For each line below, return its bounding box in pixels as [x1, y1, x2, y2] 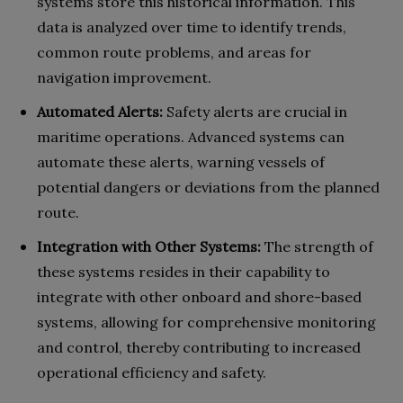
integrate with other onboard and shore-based [37, 287, 362, 306]
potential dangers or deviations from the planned [37, 177, 380, 196]
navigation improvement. [37, 67, 211, 86]
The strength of [264, 237, 373, 255]
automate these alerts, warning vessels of [37, 152, 325, 171]
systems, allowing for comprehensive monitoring [37, 312, 376, 331]
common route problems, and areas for [37, 42, 311, 61]
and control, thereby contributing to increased [37, 337, 361, 356]
